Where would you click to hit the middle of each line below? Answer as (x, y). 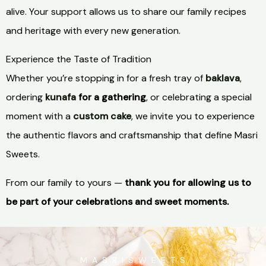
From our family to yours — (65, 183)
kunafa (61, 97)
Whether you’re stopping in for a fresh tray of (106, 78)
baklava (223, 78)
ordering (26, 97)
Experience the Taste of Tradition (79, 59)
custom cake (102, 116)
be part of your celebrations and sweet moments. (117, 202)
